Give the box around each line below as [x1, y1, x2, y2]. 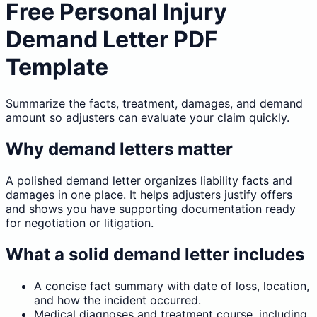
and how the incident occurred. [34, 292, 201, 307]
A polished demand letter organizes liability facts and [6, 173, 292, 188]
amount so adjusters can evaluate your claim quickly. [6, 110, 289, 125]
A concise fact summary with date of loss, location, [34, 278, 309, 293]
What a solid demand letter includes [6, 243, 304, 265]
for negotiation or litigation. [6, 215, 154, 230]
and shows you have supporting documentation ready [6, 201, 296, 216]
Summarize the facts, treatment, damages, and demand [6, 96, 303, 110]
